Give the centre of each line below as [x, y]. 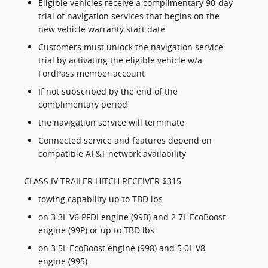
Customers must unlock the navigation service [131, 47]
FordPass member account [92, 74]
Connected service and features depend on [125, 141]
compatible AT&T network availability [112, 154]
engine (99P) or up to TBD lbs [96, 230]
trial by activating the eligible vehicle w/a [120, 60]
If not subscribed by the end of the [108, 92]
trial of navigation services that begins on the [129, 16]
